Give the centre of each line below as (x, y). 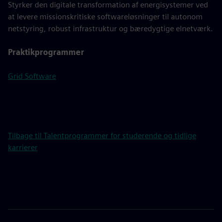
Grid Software (32, 76)
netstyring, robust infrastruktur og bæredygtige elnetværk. (111, 28)
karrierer (23, 147)
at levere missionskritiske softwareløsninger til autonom (105, 17)
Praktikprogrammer (46, 52)
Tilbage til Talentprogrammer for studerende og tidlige (102, 136)
